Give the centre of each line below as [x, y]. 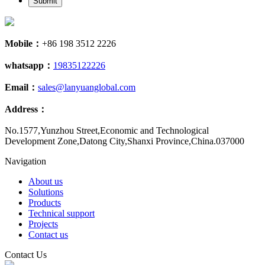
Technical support [62, 214]
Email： [21, 88]
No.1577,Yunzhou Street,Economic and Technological [107, 131]
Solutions [46, 192]
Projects [43, 224]
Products [45, 203]
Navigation [25, 161]
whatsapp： [29, 66]
